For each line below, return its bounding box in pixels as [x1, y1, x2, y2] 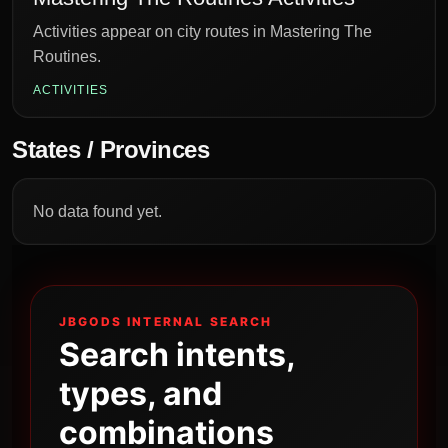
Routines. [33, 48, 101, 65]
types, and [59, 374, 222, 413]
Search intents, [59, 335, 295, 374]
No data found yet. [33, 203, 162, 220]
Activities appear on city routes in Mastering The [33, 23, 372, 40]
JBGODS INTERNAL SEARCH [59, 314, 273, 329]
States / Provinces [12, 136, 210, 163]
